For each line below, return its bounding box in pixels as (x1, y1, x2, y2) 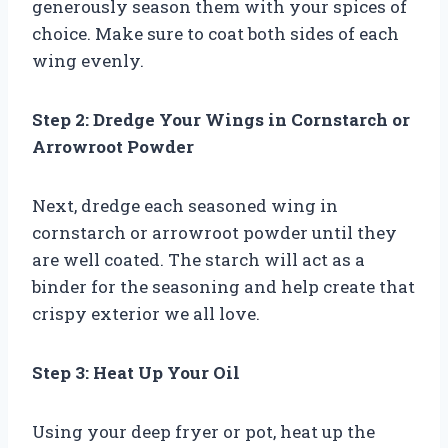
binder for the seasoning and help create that (32, 274, 415, 298)
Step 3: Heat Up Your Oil (32, 360, 240, 384)
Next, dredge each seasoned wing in (32, 193, 338, 217)
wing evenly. (32, 48, 144, 72)
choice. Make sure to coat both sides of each (32, 21, 399, 45)
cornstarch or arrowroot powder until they (32, 220, 397, 244)
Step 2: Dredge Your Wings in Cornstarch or (32, 107, 410, 131)
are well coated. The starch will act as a (32, 247, 365, 271)
